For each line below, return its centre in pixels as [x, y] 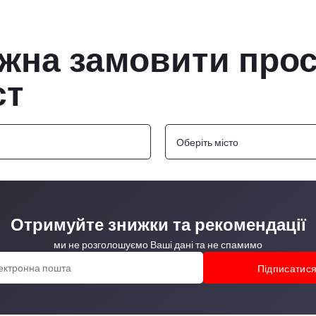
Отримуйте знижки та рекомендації [158, 224]
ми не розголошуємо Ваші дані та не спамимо [158, 244]
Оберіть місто [207, 142]
